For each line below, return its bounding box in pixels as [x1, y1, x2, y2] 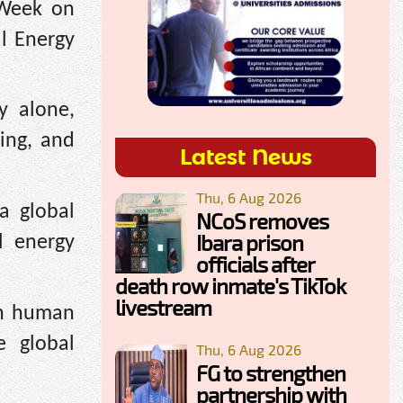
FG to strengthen [196, 359, 345, 386]
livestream [115, 293, 211, 320]
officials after [196, 250, 314, 277]
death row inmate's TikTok [115, 272, 345, 299]
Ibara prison [196, 228, 303, 255]
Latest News [179, 143, 312, 170]
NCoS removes [196, 207, 328, 234]
